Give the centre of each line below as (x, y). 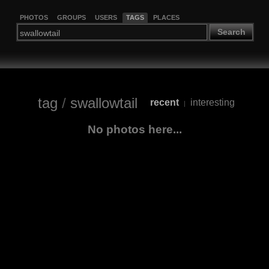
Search (231, 32)
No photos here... (134, 129)
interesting (212, 103)
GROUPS (71, 17)
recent (164, 103)
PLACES (166, 17)
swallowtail (104, 103)
